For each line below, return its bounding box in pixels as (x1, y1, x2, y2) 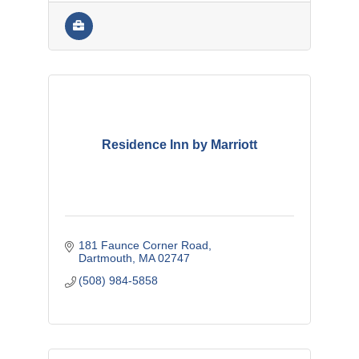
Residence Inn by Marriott (101, 137, 257, 151)
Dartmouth (79, 251, 133, 264)
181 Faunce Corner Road (79, 238, 209, 252)
